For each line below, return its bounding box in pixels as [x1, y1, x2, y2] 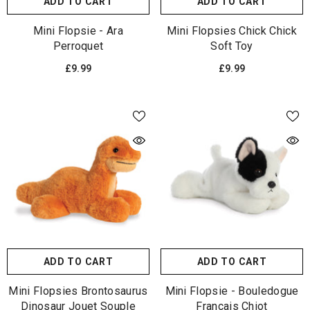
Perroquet [53, 39, 104, 53]
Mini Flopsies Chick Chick [167, 24, 297, 37]
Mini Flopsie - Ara [33, 24, 123, 37]
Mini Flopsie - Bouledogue [165, 284, 299, 298]
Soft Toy [210, 39, 253, 53]
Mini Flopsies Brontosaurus [8, 284, 148, 298]
